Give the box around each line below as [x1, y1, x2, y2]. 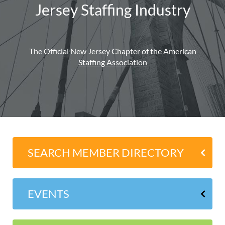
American [163, 46, 196, 56]
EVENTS [28, 187, 69, 201]
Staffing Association [78, 57, 147, 67]
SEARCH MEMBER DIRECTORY [28, 146, 184, 160]
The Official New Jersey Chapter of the [29, 46, 163, 56]
